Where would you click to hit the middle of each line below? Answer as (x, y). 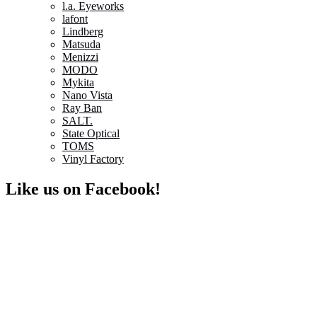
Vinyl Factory (93, 159)
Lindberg (83, 32)
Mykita (78, 83)
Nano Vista (87, 96)
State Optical (91, 134)
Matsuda (81, 45)
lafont (75, 19)
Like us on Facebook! (83, 189)
